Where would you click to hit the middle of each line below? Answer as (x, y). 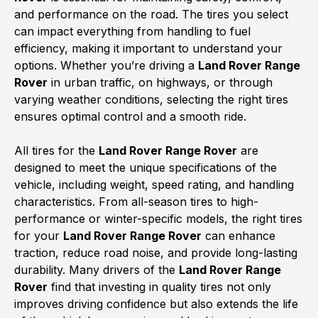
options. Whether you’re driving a (106, 65)
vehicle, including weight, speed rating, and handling (154, 185)
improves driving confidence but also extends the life (156, 304)
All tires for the (56, 150)
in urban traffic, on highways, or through (160, 82)
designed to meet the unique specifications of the (146, 168)
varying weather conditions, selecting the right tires (151, 99)
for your (39, 236)
